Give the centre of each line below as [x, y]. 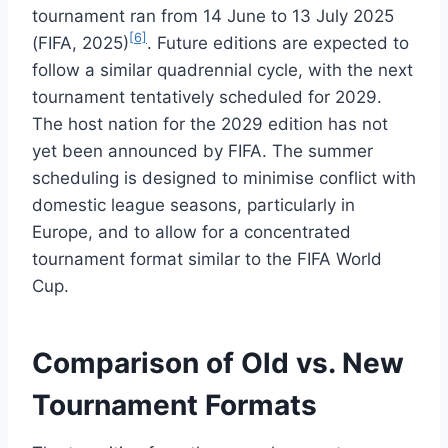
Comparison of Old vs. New [218, 362]
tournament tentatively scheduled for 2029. [207, 96]
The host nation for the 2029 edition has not [210, 123]
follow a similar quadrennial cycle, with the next [222, 69]
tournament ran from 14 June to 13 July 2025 [213, 15]
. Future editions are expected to [278, 42]
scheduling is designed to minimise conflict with [224, 177]
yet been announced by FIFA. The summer [202, 150]
